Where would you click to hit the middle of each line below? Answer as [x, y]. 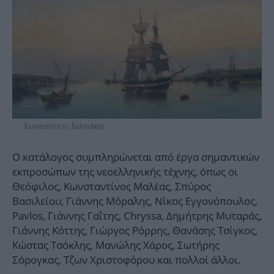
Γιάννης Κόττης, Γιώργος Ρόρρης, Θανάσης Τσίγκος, [135, 231]
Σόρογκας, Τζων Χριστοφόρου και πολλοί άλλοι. [127, 260]
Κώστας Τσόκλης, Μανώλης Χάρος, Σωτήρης [116, 245]
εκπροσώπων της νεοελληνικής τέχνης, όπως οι [125, 172]
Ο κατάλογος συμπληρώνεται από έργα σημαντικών [136, 157]
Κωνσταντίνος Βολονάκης [65, 127]
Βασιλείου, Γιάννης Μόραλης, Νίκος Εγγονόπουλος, [135, 201]
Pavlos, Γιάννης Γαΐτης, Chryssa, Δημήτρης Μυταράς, [137, 216]
